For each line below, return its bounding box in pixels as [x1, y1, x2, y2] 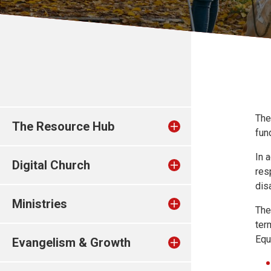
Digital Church [12, 158, 90, 172]
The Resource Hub [12, 119, 114, 134]
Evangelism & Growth [12, 235, 131, 250]
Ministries [12, 197, 67, 211]
